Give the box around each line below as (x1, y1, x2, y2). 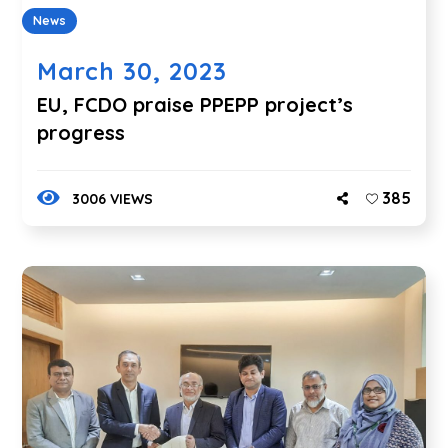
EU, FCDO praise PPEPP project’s (37, 91, 354, 117)
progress (37, 119, 126, 145)
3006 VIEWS (71, 189, 153, 208)
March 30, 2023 (37, 55, 228, 86)
